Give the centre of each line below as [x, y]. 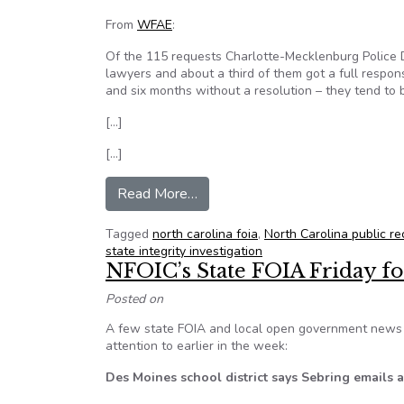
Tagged [129, 234]
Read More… [157, 194]
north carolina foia [205, 234]
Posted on [134, 299]
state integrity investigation [184, 251]
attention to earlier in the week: [197, 346]
